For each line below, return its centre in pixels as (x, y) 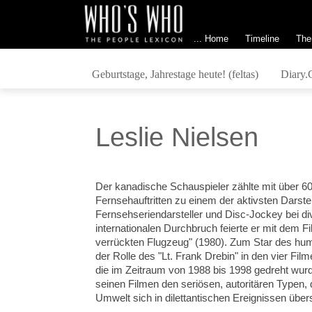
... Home (211, 38)
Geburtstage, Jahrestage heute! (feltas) (175, 74)
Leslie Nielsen (177, 137)
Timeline (262, 38)
